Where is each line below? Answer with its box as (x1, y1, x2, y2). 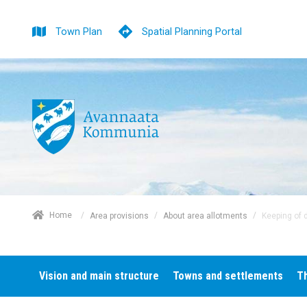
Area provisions (90, 210, 149, 221)
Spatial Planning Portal (142, 26, 242, 38)
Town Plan (56, 26, 102, 38)
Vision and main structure (39, 269, 159, 282)
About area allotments (163, 210, 247, 221)
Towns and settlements (173, 269, 283, 282)
